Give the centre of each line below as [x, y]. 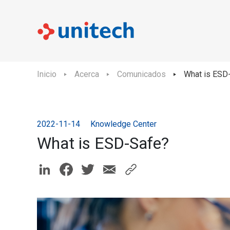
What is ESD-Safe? [103, 143]
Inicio [47, 74]
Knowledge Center [123, 124]
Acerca [87, 74]
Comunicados [141, 74]
